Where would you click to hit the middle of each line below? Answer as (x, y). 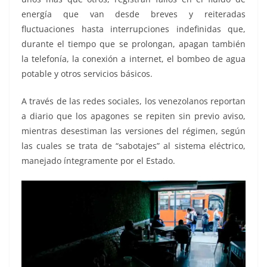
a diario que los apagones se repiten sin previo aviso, (133, 116)
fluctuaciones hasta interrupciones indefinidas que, (133, 29)
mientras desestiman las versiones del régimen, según (133, 131)
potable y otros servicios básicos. (87, 74)
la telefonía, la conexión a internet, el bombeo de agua (133, 59)
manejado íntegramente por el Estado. (98, 161)
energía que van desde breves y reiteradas (133, 14)
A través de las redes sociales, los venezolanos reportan (133, 101)
